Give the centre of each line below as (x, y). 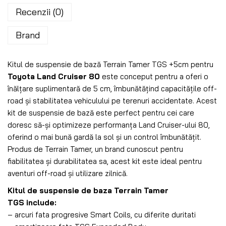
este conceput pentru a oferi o (154, 76)
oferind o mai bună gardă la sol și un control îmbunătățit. (104, 137)
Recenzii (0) (40, 12)
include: (41, 202)
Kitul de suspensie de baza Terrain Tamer (88, 190)
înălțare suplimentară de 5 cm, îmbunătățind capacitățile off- (112, 88)
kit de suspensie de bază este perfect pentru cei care (101, 112)
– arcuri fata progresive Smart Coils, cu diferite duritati (102, 214)
